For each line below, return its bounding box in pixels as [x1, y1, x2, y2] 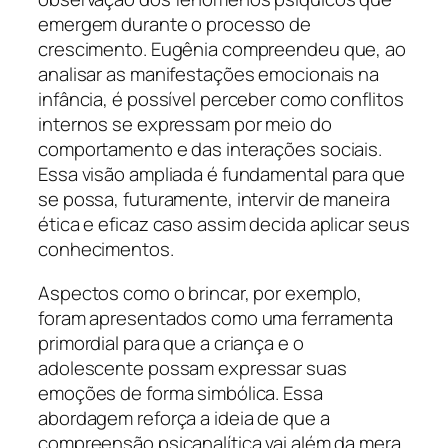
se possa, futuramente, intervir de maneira [38, 186, 390, 213]
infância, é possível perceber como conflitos [38, 86, 404, 113]
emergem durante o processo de [38, 11, 312, 38]
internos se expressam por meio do [38, 111, 332, 138]
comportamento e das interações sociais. [38, 136, 383, 163]
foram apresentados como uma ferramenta [38, 304, 394, 331]
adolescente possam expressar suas [38, 354, 347, 381]
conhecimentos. [38, 236, 174, 263]
